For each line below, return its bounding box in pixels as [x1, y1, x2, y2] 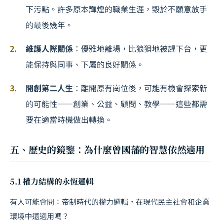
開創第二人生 [26, 81, 73, 94]
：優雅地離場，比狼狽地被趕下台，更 [73, 42, 207, 54]
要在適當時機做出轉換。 [26, 113, 112, 125]
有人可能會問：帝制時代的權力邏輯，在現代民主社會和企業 [10, 196, 210, 207]
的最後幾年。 [26, 18, 73, 31]
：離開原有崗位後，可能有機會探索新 [73, 81, 207, 94]
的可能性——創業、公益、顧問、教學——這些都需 [26, 97, 207, 110]
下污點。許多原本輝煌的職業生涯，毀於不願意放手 [26, 2, 207, 15]
